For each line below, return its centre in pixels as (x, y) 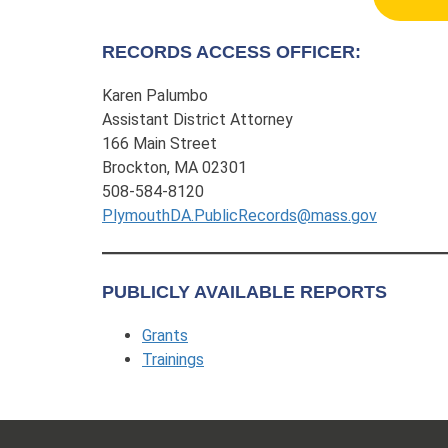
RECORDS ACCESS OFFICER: (231, 51)
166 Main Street (159, 143)
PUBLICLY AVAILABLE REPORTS (244, 291)
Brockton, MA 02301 (174, 167)
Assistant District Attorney (197, 119)
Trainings (173, 359)
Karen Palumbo (155, 95)
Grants (165, 335)
